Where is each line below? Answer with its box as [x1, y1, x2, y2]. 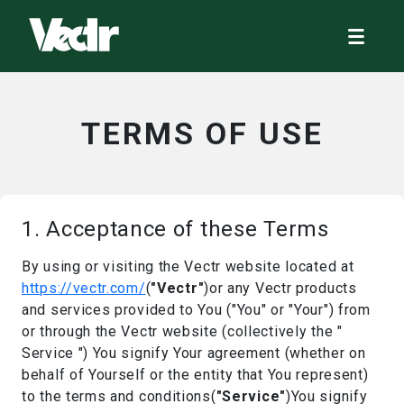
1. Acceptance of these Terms [22, 216, 329, 242]
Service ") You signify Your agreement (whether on [22, 344, 366, 362]
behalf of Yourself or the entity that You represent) [22, 366, 369, 383]
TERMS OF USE [80, 115, 324, 151]
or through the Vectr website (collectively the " [22, 323, 343, 340]
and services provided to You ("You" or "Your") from [22, 301, 371, 318]
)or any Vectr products [204, 280, 357, 297]
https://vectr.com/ [22, 280, 146, 297]
